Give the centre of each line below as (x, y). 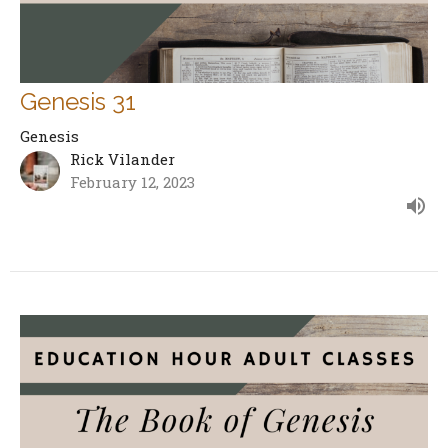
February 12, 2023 (132, 181)
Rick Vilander (122, 158)
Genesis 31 (78, 101)
